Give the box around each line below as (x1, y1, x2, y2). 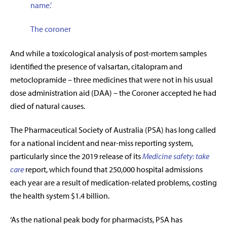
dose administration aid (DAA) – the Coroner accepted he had (10, 88, 216, 98)
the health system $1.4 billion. (10, 191, 109, 201)
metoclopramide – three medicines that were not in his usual (10, 74, 213, 85)
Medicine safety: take (142, 151, 209, 162)
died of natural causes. (10, 101, 85, 111)
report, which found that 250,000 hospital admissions (24, 164, 203, 175)
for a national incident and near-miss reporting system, (10, 138, 193, 148)
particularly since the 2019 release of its (10, 151, 141, 162)
